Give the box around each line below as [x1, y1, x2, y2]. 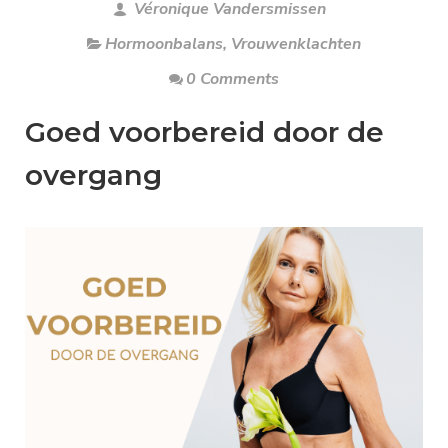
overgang [25, 157, 162, 192]
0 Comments [186, 67, 279, 90]
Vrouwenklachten [231, 32, 361, 55]
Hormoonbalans [105, 32, 223, 55]
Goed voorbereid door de [25, 114, 384, 149]
